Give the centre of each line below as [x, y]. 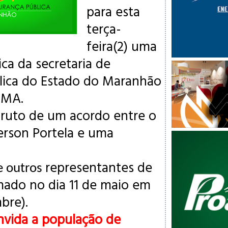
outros [26, 169]
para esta [113, 11]
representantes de [99, 167]
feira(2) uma [122, 46]
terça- [104, 28]
